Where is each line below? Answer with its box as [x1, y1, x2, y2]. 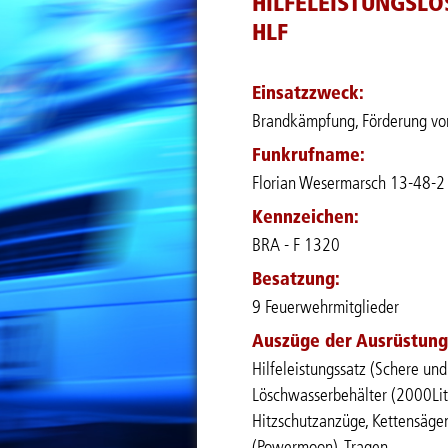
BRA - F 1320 [252, 235, 340, 256]
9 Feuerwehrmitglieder [252, 297, 399, 318]
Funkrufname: [252, 144, 365, 167]
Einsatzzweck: [252, 82, 364, 105]
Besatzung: [252, 268, 340, 291]
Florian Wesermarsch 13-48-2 [252, 173, 445, 194]
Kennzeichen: [252, 206, 359, 229]
